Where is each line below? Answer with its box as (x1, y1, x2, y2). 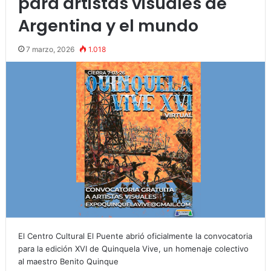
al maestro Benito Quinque (18, 256, 119, 266)
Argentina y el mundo (18, 15, 198, 37)
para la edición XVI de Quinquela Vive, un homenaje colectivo (18, 243, 249, 253)
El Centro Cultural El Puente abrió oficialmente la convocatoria (18, 230, 252, 241)
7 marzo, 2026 (25, 45, 74, 54)
